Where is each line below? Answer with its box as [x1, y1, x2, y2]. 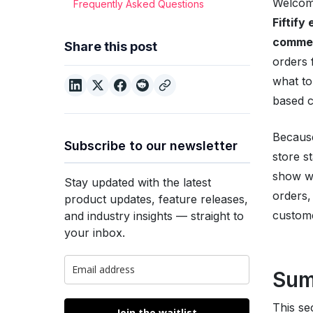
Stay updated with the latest [64, 175, 211, 189]
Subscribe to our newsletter [64, 138, 238, 153]
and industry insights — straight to [64, 209, 244, 223]
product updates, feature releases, [64, 192, 248, 206]
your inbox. [64, 226, 125, 240]
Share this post [64, 39, 157, 54]
